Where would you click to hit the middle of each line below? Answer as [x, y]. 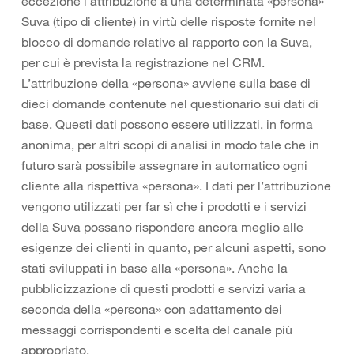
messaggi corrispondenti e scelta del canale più [157, 330]
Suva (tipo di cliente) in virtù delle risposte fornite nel [169, 21]
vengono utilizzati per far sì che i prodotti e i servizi [164, 206]
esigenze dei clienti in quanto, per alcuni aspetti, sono [173, 247]
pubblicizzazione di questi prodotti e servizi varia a [164, 288]
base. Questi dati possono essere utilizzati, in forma [167, 124]
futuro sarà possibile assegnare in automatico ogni [164, 165]
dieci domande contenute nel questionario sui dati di [170, 104]
